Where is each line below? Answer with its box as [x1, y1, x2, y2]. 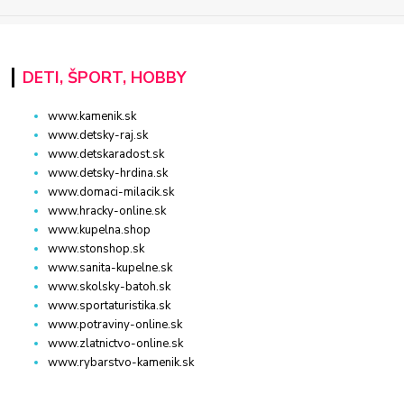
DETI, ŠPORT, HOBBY [22, 67, 186, 89]
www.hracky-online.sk [48, 203, 167, 220]
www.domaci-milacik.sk [48, 184, 175, 201]
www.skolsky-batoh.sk [48, 279, 171, 296]
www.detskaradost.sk [48, 146, 165, 163]
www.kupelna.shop [48, 222, 151, 239]
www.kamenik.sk [48, 108, 137, 125]
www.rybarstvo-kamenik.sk [48, 354, 195, 372]
